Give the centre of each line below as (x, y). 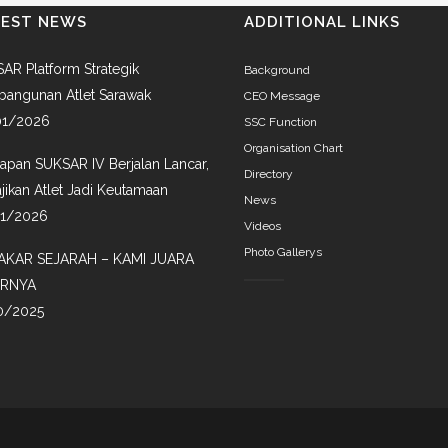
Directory (268, 173)
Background (277, 69)
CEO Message (282, 95)
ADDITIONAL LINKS (322, 21)
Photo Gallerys (283, 251)
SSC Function (280, 121)
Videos (262, 225)
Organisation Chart (293, 147)
